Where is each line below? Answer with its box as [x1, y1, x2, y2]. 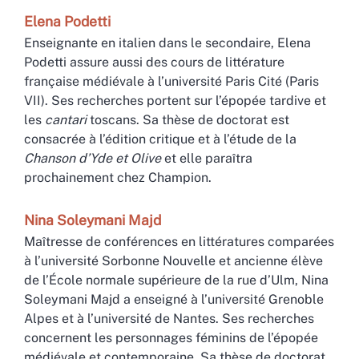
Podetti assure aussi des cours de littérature [24, 54, 284, 70]
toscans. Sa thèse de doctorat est [87, 111, 289, 127]
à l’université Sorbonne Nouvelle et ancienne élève [24, 252, 323, 268]
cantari [45, 111, 87, 127]
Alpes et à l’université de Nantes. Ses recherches [24, 310, 314, 326]
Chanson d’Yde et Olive [24, 150, 161, 166]
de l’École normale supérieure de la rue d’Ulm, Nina [24, 272, 329, 288]
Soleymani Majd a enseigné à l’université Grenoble [24, 291, 324, 307]
